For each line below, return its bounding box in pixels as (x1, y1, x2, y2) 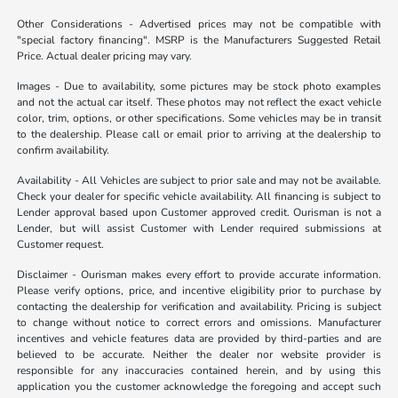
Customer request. (17, 237, 105, 252)
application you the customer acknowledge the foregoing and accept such (17, 379, 381, 394)
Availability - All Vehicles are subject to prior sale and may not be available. (17, 173, 381, 188)
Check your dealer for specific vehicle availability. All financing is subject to (17, 189, 381, 204)
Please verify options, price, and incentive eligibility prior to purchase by (17, 283, 381, 298)
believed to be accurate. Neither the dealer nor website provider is (17, 347, 381, 362)
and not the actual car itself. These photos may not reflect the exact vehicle (17, 95, 381, 110)
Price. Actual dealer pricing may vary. (17, 49, 193, 64)
